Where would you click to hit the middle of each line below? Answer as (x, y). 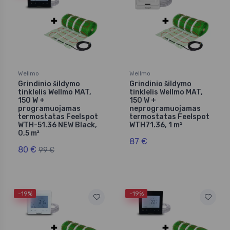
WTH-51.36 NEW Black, (57, 125)
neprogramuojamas (165, 108)
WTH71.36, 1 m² (156, 125)
